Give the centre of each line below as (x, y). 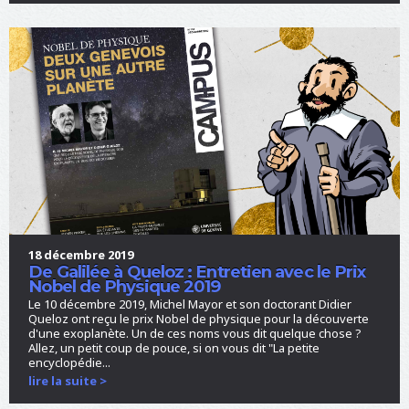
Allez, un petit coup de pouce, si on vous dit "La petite (174, 348)
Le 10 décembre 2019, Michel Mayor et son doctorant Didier (190, 304)
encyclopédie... (70, 363)
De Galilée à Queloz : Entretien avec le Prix (197, 271)
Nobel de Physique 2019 (125, 286)
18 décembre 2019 (81, 254)
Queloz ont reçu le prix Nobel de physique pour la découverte (199, 319)
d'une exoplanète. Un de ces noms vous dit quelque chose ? (195, 334)
